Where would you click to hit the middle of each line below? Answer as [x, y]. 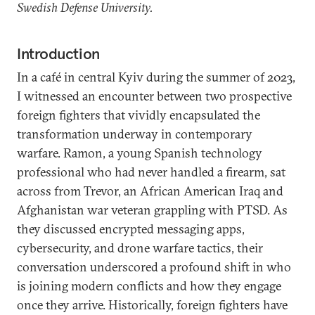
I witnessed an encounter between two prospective [154, 96]
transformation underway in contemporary [135, 134]
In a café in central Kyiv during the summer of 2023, [156, 77]
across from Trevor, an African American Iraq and [150, 191]
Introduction [58, 53]
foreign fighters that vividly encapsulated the [139, 115]
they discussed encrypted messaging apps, [131, 229]
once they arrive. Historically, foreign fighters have [152, 305]
